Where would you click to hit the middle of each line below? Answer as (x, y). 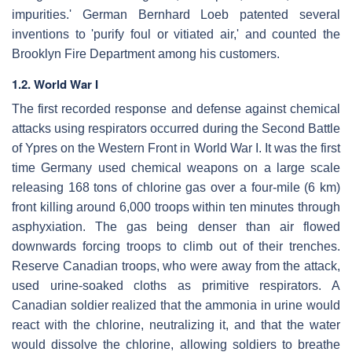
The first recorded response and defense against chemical (176, 108)
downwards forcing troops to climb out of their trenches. (176, 246)
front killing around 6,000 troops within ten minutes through (176, 207)
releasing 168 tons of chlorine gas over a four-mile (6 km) (176, 187)
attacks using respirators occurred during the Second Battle (176, 128)
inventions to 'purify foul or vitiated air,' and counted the (176, 34)
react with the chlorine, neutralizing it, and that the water (176, 324)
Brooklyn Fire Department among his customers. (146, 53)
